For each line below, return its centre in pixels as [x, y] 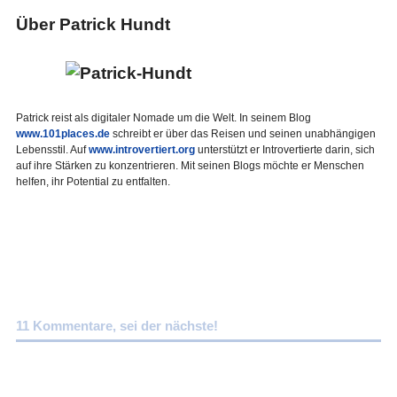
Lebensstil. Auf [52, 150]
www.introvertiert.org [141, 150]
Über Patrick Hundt [93, 25]
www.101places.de [62, 134]
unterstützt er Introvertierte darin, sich [284, 150]
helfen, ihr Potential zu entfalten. [93, 182]
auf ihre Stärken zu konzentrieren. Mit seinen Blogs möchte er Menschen [190, 166]
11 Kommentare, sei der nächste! [117, 327]
